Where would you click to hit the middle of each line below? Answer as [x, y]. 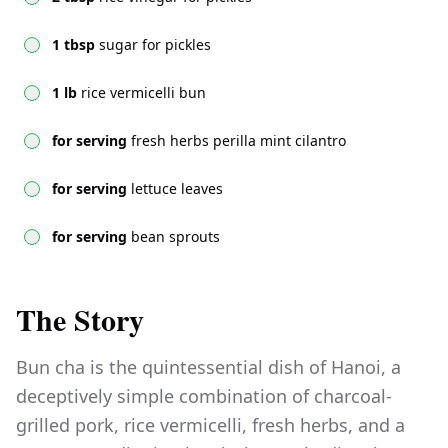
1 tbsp [73, 45]
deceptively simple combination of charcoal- [204, 396]
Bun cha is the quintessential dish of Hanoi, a [208, 367]
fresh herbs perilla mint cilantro [238, 141]
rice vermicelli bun [143, 93]
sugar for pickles [155, 45]
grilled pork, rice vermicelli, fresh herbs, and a [210, 425]
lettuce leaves [177, 189]
